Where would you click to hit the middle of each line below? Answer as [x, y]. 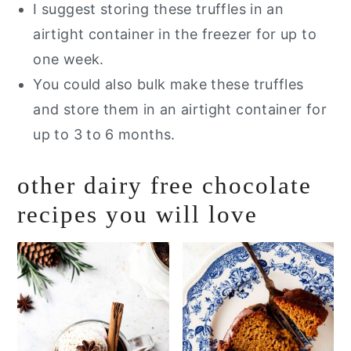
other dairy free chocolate [165, 185]
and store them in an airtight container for [180, 109]
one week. [69, 59]
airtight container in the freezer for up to [175, 34]
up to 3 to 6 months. [106, 134]
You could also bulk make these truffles [168, 84]
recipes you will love [138, 214]
